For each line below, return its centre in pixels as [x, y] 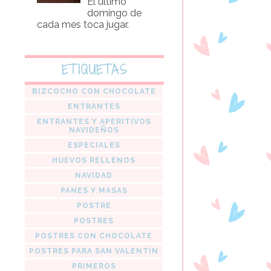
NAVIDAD [94, 175]
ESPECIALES [94, 145]
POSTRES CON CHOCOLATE [94, 236]
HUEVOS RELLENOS [94, 160]
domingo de [115, 13]
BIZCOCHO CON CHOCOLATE [94, 91]
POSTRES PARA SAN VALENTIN [94, 251]
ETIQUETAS [94, 70]
